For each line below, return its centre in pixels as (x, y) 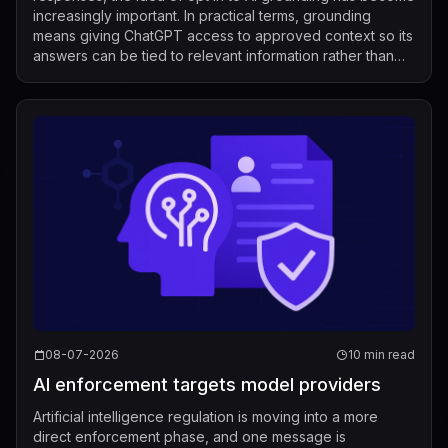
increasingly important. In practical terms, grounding (202, 16)
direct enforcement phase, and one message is (189, 437)
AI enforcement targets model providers (207, 385)
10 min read (381, 355)
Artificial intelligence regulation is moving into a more (205, 417)
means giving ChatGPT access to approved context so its (223, 36)
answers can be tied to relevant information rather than (213, 56)
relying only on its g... (102, 76)
